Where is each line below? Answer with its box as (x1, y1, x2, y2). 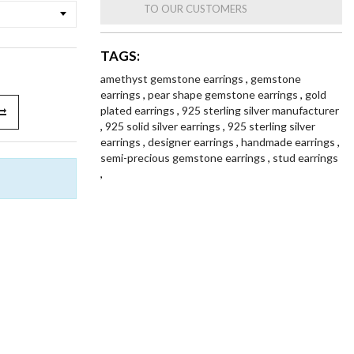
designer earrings (148, 135, 236, 149)
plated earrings (100, 104, 177, 117)
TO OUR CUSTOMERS (144, 2, 247, 15)
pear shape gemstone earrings (148, 88, 300, 101)
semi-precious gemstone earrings (100, 151, 268, 164)
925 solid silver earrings (105, 119, 223, 133)
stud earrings (273, 151, 338, 164)
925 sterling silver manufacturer (182, 104, 339, 117)
